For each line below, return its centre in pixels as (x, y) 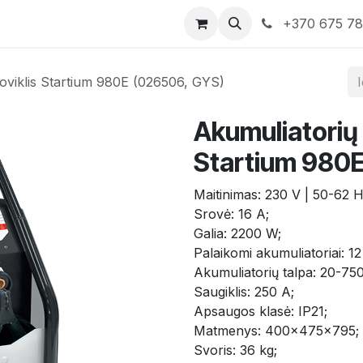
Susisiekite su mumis (127, 23)
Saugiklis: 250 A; (244, 292)
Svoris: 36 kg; (235, 350)
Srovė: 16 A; (231, 214)
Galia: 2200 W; (237, 233)
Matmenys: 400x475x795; (276, 331)
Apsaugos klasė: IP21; (261, 311)
